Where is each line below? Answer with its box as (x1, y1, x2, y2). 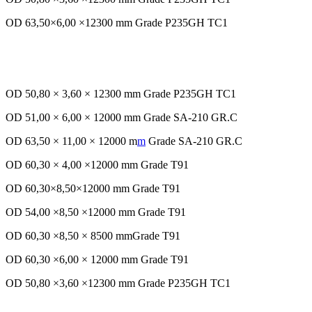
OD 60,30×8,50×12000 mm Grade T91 (6, 182, 180, 195)
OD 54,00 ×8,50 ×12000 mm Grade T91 (6, 206, 186, 219)
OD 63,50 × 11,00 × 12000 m (6, 135, 137, 148)
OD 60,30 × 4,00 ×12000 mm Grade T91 (6, 159, 189, 171)
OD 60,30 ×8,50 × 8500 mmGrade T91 (6, 230, 180, 242)
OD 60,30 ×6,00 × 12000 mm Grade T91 (6, 253, 189, 266)
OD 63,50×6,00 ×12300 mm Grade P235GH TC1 (6, 17, 228, 29)
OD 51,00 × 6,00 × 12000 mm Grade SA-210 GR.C (6, 111, 237, 124)
